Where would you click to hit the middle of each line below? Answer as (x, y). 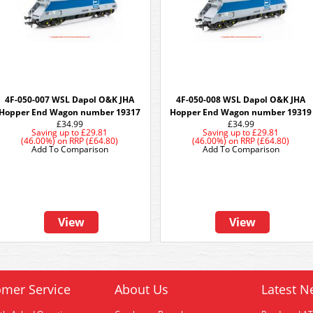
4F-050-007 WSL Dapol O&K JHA (70, 100)
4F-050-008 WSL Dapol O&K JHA (241, 100)
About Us (141, 289)
